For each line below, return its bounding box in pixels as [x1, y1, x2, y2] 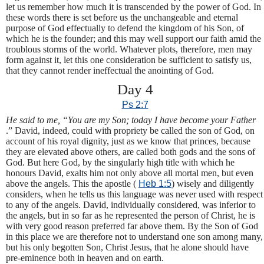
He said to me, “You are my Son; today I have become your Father [6, 114, 256, 125]
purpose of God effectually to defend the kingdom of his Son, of [6, 23, 244, 34]
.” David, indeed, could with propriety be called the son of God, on [6, 125, 255, 136]
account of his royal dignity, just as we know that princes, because [6, 136, 250, 146]
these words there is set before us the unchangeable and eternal [6, 12, 238, 23]
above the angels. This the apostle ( [6, 178, 138, 189]
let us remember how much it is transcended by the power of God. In [6, 2, 261, 12]
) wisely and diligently [171, 178, 254, 189]
